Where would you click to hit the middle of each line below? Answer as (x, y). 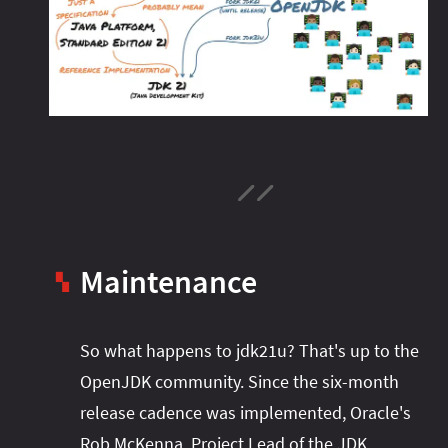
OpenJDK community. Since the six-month (239, 381)
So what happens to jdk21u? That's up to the (249, 350)
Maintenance (168, 281)
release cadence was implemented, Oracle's (245, 412)
